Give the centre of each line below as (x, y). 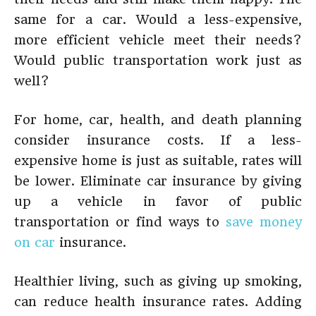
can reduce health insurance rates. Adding (158, 302)
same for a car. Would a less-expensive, (158, 19)
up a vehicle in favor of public (158, 201)
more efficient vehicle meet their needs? (158, 40)
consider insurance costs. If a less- (158, 140)
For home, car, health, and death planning (158, 120)
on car (35, 242)
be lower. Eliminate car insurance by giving (158, 181)
